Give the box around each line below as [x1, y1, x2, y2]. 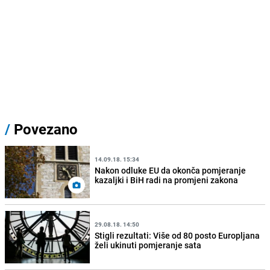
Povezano [10, 119, 78, 139]
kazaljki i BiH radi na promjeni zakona [95, 174, 239, 186]
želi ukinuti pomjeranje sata [95, 239, 202, 251]
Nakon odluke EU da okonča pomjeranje [95, 164, 246, 176]
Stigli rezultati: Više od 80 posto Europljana [95, 229, 260, 241]
